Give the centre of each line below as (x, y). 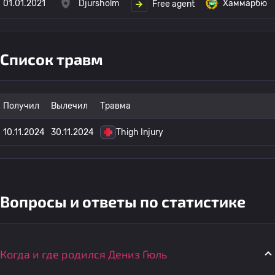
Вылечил (69, 106)
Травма (115, 106)
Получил (21, 106)
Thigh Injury (140, 132)
